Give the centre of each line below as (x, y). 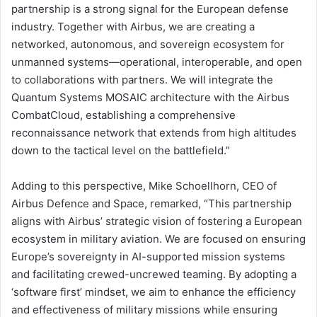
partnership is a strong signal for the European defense (150, 8)
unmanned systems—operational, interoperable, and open (157, 62)
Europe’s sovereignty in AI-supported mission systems (148, 256)
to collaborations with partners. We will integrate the (142, 79)
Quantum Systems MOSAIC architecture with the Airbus (150, 97)
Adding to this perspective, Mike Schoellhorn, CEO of (144, 185)
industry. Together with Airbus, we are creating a (133, 26)
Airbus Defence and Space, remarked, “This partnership (151, 203)
